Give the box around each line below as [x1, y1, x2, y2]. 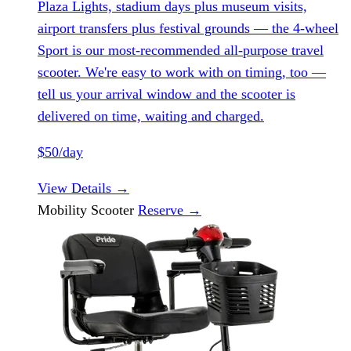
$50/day [38, 144, 83, 160]
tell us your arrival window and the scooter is [38, 86, 295, 102]
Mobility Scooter [38, 202, 138, 218]
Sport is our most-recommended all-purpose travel [38, 42, 324, 58]
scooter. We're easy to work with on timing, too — [38, 64, 326, 80]
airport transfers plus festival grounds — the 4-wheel [38, 20, 338, 36]
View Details [38, 180, 115, 196]
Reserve [138, 202, 187, 218]
